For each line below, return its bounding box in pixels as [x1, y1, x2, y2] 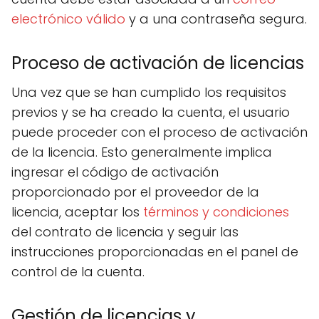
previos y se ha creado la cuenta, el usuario [11, 103, 290, 121]
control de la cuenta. [11, 263, 145, 281]
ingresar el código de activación [11, 163, 219, 181]
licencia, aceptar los [11, 203, 143, 221]
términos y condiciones [143, 203, 289, 221]
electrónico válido [11, 10, 125, 28]
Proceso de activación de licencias [11, 51, 304, 75]
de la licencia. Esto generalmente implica [11, 143, 272, 161]
